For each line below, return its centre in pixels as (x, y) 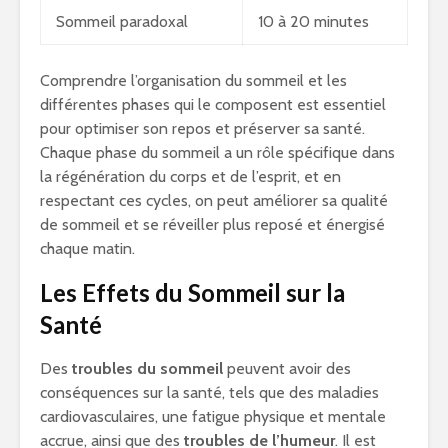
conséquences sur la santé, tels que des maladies (209, 393)
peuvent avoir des (287, 369)
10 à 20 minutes (313, 22)
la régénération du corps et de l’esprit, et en (190, 177)
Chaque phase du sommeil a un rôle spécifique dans (217, 153)
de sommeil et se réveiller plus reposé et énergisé (212, 225)
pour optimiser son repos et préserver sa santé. (202, 129)
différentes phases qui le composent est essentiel (213, 105)
